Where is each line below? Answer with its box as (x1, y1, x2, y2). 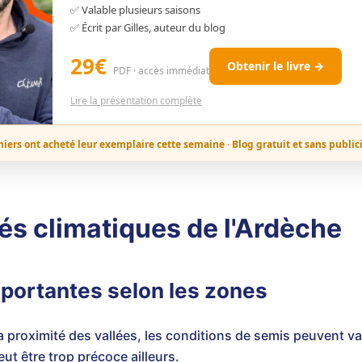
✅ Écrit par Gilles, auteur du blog (70, 20, 225, 35)
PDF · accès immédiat (113, 64, 209, 78)
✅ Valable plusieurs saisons (70, 2, 200, 17)
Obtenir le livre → (227, 58, 324, 74)
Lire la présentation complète (70, 94, 202, 107)
